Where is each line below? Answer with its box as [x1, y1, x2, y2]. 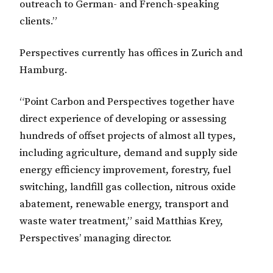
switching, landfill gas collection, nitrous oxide [19, 180, 236, 194]
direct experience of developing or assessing [19, 112, 227, 126]
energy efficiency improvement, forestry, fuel [19, 163, 231, 177]
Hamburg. [19, 63, 68, 77]
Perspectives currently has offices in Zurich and [19, 46, 243, 60]
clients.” [19, 15, 57, 29]
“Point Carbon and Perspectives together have [19, 94, 235, 108]
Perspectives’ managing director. [19, 231, 172, 245]
